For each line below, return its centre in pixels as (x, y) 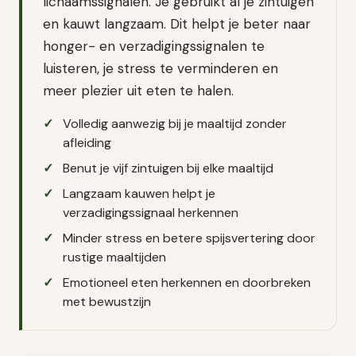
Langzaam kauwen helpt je (139, 194)
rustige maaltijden (115, 257)
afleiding (87, 143)
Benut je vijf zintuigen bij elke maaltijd (168, 168)
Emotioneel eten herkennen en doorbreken (187, 283)
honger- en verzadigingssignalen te (153, 46)
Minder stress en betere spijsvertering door (190, 238)
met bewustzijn (107, 302)
